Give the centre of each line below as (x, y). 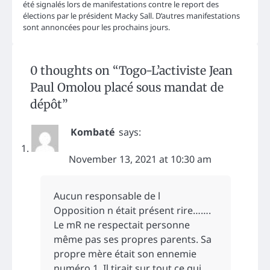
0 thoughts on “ (74, 70)
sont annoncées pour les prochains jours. (96, 27)
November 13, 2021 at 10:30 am (140, 159)
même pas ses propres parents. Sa (133, 239)
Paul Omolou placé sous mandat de (127, 87)
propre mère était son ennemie (125, 253)
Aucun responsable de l (107, 196)
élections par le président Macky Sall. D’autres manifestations (131, 15)
